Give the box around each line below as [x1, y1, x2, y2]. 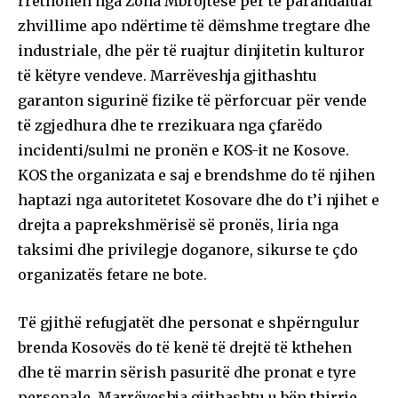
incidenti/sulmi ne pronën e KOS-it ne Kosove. [18, 140, 349, 159]
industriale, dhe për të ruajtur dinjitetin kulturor [18, 41, 365, 60]
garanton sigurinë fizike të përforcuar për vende [18, 91, 367, 109]
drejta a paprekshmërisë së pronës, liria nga [18, 215, 338, 234]
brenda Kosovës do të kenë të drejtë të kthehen [18, 338, 352, 356]
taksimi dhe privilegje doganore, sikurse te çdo [18, 240, 358, 259]
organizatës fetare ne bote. [18, 265, 207, 283]
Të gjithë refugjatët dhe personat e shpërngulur [18, 313, 360, 331]
